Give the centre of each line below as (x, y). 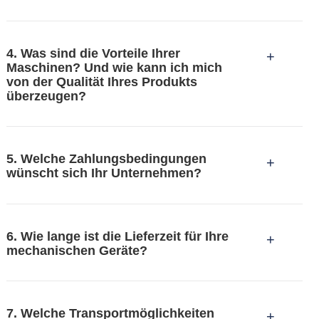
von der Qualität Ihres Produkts (101, 82)
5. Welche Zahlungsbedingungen (106, 159)
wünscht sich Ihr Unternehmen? (104, 173)
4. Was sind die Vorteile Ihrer (93, 54)
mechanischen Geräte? (77, 250)
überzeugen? (46, 96)
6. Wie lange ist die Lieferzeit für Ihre (117, 236)
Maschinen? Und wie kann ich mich (114, 68)
